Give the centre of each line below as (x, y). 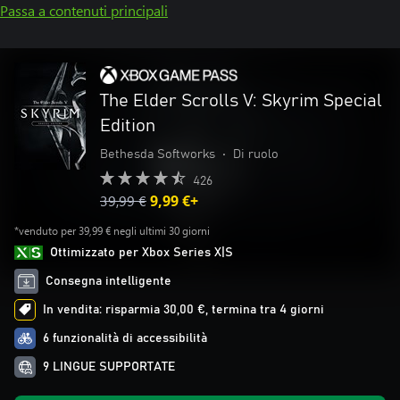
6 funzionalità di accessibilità (125, 338)
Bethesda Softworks (158, 154)
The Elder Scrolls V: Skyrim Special (241, 101)
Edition (128, 126)
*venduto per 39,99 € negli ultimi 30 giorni (112, 231)
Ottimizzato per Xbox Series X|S (142, 253)
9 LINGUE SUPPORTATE (109, 367)
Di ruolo (256, 154)
